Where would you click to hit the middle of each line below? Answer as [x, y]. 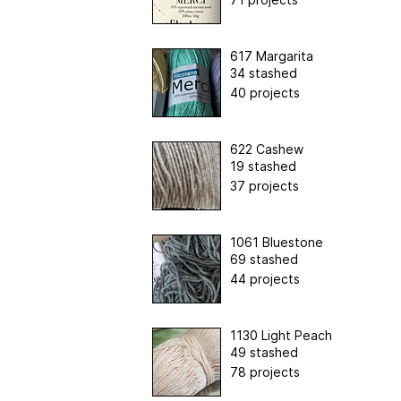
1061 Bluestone [276, 242]
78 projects [264, 371]
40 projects [264, 92]
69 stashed [264, 259]
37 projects [264, 185]
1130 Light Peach [281, 335]
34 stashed [263, 73]
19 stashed [263, 166]
